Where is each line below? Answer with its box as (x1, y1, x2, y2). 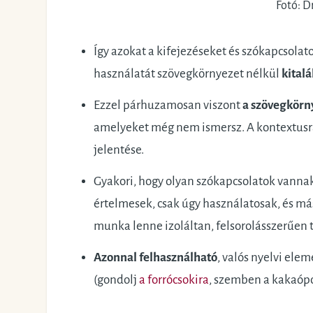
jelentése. (93, 143, 144, 156)
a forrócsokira (138, 273, 209, 287)
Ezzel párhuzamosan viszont (93, 98, 242, 112)
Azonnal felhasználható (93, 251, 217, 265)
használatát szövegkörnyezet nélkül (93, 66, 282, 80)
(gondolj (93, 273, 139, 287)
